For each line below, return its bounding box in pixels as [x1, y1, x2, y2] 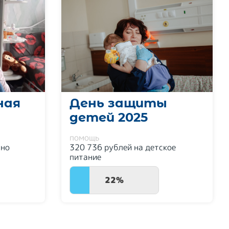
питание [70, 151, 101, 163]
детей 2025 [70, 110, 148, 125]
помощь [70, 132, 99, 143]
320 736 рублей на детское [70, 142, 176, 153]
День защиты [70, 96, 167, 110]
